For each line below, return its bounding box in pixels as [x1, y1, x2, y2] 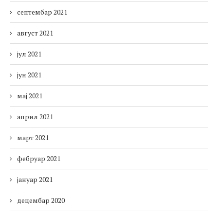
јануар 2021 [17, 175, 53, 184]
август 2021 [17, 28, 53, 38]
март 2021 [17, 133, 49, 143]
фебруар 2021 [17, 154, 60, 163]
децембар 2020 [17, 196, 65, 205]
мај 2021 [17, 91, 42, 101]
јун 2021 [17, 70, 41, 80]
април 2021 [17, 112, 53, 122]
